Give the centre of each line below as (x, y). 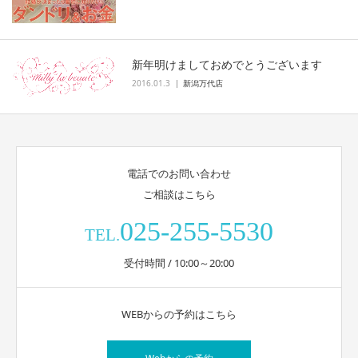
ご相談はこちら (179, 195)
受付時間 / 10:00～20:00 (179, 263)
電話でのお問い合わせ (179, 174)
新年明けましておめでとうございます (227, 65)
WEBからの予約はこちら (179, 314)
